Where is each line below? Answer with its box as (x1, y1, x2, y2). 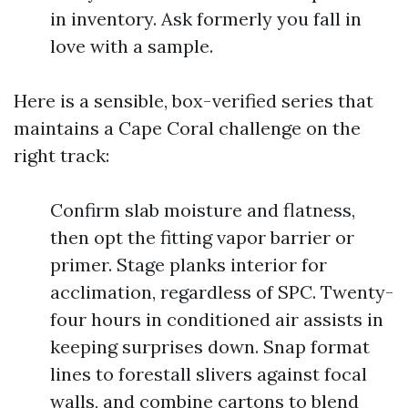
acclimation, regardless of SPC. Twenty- (50, 280, 393, 303)
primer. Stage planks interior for (50, 253, 327, 276)
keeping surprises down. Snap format (50, 335, 370, 358)
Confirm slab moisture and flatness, (50, 199, 355, 221)
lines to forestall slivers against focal (50, 362, 367, 385)
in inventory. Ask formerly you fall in (50, 7, 362, 30)
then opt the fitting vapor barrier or (50, 226, 354, 249)
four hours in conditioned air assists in (50, 308, 383, 331)
